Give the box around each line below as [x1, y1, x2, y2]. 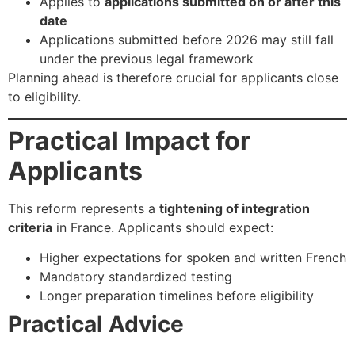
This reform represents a [8, 200, 159, 216]
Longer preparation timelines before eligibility [40, 288, 314, 304]
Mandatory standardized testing [40, 269, 232, 285]
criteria [8, 219, 52, 235]
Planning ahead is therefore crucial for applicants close [8, 70, 338, 86]
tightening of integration [159, 200, 310, 216]
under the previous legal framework [40, 51, 254, 67]
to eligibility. [8, 89, 81, 105]
